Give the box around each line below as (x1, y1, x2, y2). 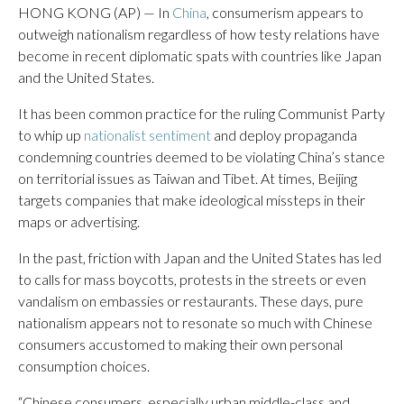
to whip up (18, 125, 84, 143)
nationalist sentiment (84, 125, 211, 143)
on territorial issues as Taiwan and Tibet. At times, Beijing (18, 169, 357, 187)
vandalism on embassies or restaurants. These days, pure (18, 291, 363, 309)
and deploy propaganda (211, 125, 357, 143)
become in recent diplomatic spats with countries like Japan (18, 46, 381, 64)
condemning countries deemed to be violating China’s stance (18, 147, 385, 165)
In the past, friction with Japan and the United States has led (18, 248, 381, 266)
